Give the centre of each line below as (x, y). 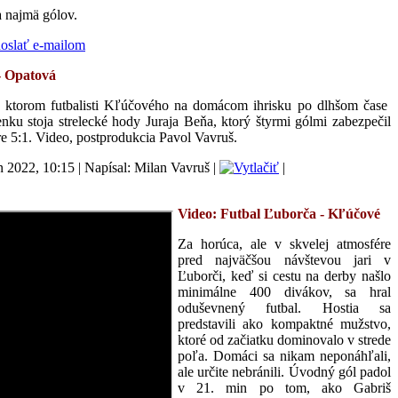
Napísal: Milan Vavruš (147, 167)
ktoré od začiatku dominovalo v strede (284, 339)
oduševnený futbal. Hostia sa (284, 307)
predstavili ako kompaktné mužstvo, (284, 323)
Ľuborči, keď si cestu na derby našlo (284, 275)
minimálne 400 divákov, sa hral (284, 291)
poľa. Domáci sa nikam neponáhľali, (284, 355)
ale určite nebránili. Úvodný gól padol (284, 371)
